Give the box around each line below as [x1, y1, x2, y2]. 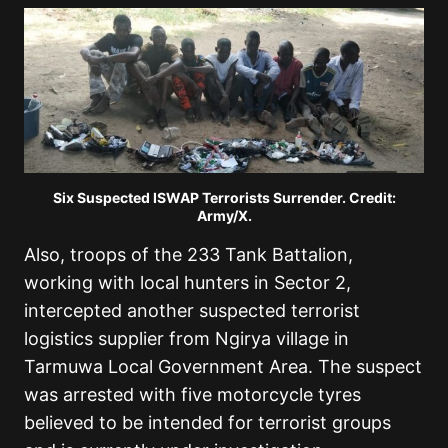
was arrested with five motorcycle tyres [24, 384, 361, 406]
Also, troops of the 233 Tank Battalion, [24, 244, 353, 266]
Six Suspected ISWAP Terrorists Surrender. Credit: [52, 189, 396, 207]
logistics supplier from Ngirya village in [24, 328, 349, 350]
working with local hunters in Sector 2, [24, 272, 351, 294]
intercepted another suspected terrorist [24, 300, 360, 322]
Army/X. [196, 207, 252, 225]
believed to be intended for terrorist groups [24, 412, 391, 434]
